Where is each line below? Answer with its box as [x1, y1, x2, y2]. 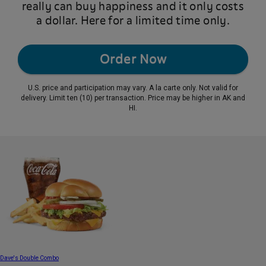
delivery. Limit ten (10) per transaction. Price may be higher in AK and [21, 94, 245, 102]
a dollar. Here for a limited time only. [36, 14, 230, 28]
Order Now [99, 51, 167, 67]
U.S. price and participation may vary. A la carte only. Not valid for [28, 84, 238, 92]
